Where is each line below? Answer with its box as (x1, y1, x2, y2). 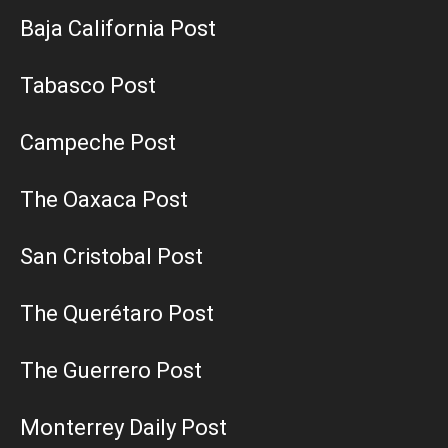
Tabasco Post (20, 73, 156, 99)
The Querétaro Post (20, 301, 214, 327)
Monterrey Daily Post (20, 415, 227, 441)
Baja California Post (20, 16, 216, 42)
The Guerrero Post (20, 358, 202, 384)
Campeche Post (20, 130, 176, 156)
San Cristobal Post (20, 244, 203, 270)
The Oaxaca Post (20, 187, 188, 213)
